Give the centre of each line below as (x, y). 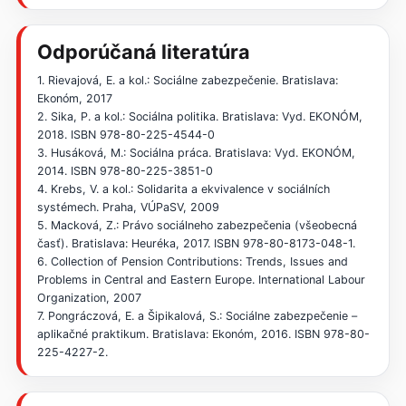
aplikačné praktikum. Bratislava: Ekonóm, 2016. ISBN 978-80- (203, 333)
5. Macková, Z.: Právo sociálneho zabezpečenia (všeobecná (197, 225)
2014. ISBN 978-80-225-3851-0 (125, 170)
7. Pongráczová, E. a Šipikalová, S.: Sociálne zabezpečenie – (197, 315)
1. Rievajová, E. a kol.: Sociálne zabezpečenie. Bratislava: (187, 80)
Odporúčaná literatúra (143, 52)
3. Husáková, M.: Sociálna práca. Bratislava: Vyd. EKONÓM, (196, 152)
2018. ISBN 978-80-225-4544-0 (126, 134)
